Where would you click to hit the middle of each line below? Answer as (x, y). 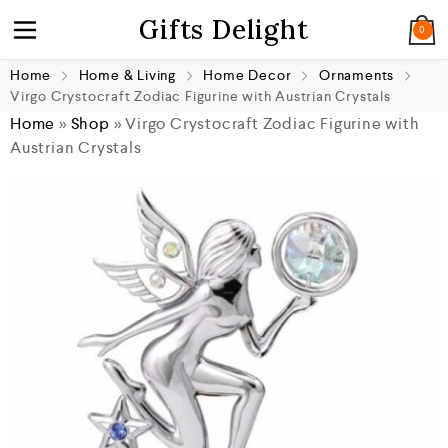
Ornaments (356, 75)
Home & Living (127, 75)
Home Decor (247, 75)
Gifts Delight (224, 29)
